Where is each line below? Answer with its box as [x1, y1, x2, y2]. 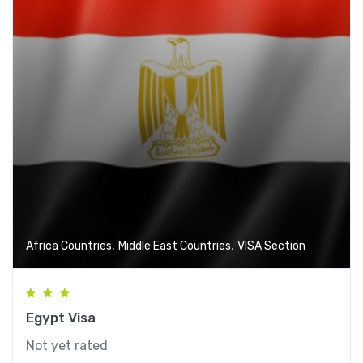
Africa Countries [26, 239, 112, 254]
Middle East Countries [118, 239, 231, 254]
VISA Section [237, 239, 305, 254]
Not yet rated [26, 338, 108, 354]
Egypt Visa [26, 310, 96, 327]
